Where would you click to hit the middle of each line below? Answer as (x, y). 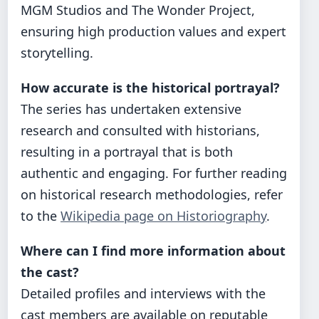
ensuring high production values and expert (153, 31)
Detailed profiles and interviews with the (143, 293)
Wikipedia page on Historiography (163, 215)
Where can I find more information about (153, 250)
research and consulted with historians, (140, 130)
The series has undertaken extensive (131, 109)
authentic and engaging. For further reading (154, 173)
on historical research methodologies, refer (152, 194)
